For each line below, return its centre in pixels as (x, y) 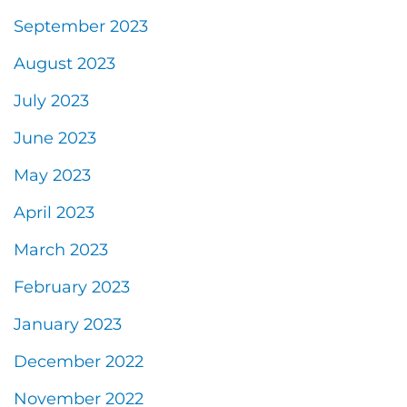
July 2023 (51, 100)
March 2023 (61, 249)
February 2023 (72, 287)
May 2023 (52, 175)
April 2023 (54, 212)
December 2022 (79, 361)
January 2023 (68, 324)
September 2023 (81, 26)
